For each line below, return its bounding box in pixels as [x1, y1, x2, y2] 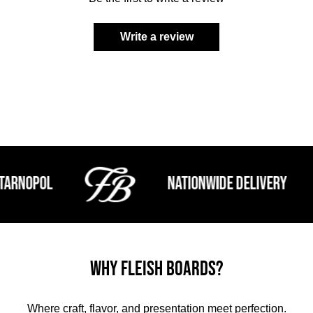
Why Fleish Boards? [89, 256, 224, 282]
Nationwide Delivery [144, 173, 264, 195]
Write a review [119, 30, 194, 43]
